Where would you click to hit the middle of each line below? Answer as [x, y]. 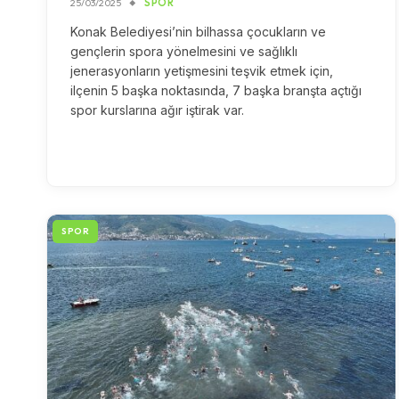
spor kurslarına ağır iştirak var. [157, 110]
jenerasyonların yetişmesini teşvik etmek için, [202, 71]
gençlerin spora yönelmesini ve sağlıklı [184, 52]
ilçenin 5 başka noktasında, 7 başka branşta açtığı [216, 91]
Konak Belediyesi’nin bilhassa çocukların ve [198, 32]
